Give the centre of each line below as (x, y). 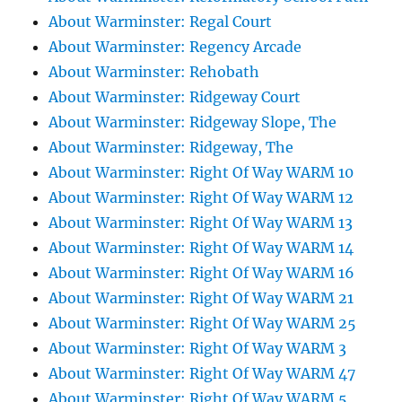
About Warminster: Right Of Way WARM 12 (201, 198)
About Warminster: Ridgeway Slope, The (193, 122)
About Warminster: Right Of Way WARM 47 (202, 374)
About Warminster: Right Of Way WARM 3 (198, 349)
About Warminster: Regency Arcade (175, 47)
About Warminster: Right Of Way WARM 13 (201, 223)
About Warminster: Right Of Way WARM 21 (201, 298)
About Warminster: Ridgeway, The (171, 148)
